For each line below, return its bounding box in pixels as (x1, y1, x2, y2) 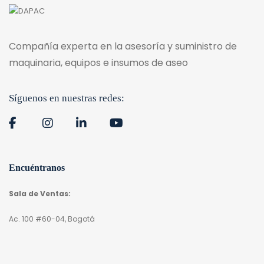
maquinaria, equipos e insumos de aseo (9, 55, 188, 70)
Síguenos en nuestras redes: (9, 92, 124, 104)
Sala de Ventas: (9, 188, 71, 199)
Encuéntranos (9, 162, 65, 173)
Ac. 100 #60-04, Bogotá (9, 213, 95, 224)
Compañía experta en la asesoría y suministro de (9, 39, 237, 53)
